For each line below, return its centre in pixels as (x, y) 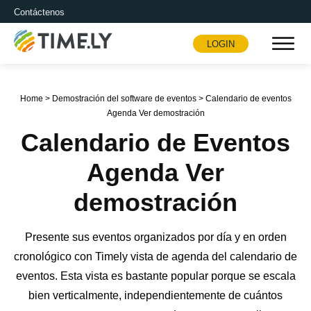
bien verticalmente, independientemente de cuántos (155, 296)
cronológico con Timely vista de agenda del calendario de (155, 257)
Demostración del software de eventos (124, 99)
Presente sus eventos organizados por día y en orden (155, 237)
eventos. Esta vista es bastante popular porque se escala (155, 276)
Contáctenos (39, 12)
